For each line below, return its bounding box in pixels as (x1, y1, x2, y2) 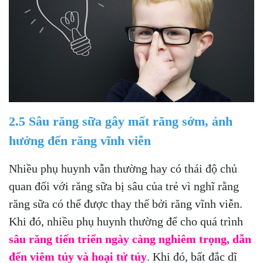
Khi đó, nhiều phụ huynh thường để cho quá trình (9, 214, 243, 228)
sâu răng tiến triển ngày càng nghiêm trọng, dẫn (9, 232, 251, 245)
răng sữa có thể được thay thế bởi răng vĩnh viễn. (9, 197, 242, 210)
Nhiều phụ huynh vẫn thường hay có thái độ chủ (9, 161, 237, 175)
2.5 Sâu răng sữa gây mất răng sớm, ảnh (9, 113, 232, 129)
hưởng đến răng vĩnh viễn (9, 133, 151, 148)
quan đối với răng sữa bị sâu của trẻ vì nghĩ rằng (9, 179, 239, 193)
